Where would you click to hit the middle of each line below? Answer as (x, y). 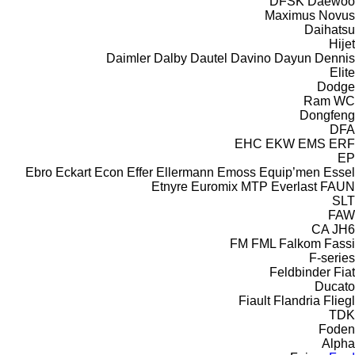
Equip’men (290, 172)
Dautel (209, 58)
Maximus (290, 15)
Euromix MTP (229, 186)
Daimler (128, 58)
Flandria (297, 300)
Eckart (73, 172)
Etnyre (170, 186)
